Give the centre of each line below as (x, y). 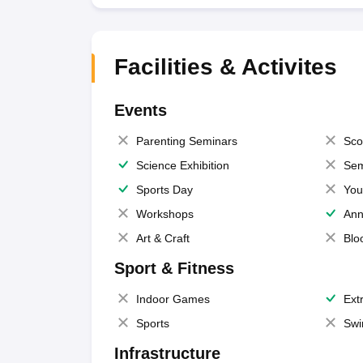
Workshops (164, 214)
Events (140, 110)
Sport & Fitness (174, 268)
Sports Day (164, 190)
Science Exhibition (182, 165)
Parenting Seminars (186, 141)
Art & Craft (162, 238)
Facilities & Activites (225, 67)
